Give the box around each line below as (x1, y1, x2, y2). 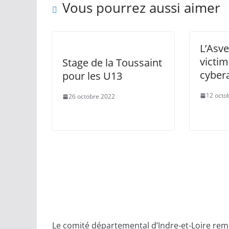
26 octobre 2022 (68, 92, 115, 101)
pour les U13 (62, 69, 122, 83)
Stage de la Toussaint (62, 56, 162, 70)
